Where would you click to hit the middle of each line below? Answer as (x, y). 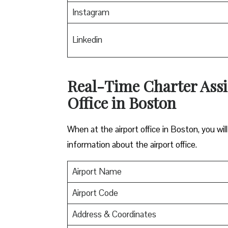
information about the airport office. (133, 144)
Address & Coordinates (114, 214)
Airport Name (97, 171)
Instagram (91, 12)
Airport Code (95, 193)
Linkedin (87, 39)
